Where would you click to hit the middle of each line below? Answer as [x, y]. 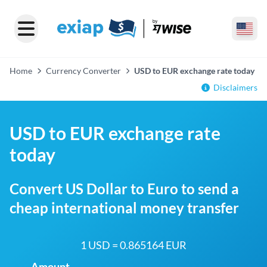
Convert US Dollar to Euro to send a [124, 189]
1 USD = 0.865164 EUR [133, 245]
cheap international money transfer [124, 208]
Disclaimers [235, 87]
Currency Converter [83, 71]
